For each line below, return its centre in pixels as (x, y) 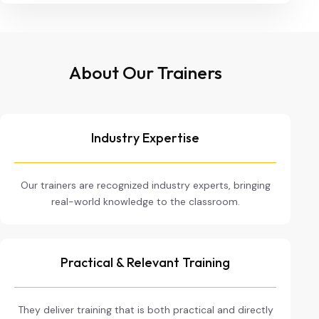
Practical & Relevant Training (145, 262)
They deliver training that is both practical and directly (145, 310)
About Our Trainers (145, 73)
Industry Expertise (145, 138)
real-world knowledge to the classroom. (145, 202)
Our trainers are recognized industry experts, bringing (145, 185)
